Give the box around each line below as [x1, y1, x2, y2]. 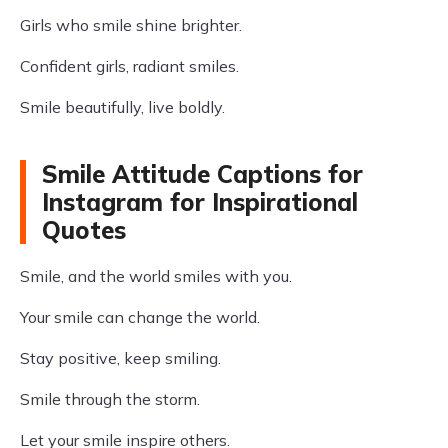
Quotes [42, 215, 126, 245]
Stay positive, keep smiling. [20, 348, 221, 368]
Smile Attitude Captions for [42, 159, 363, 189]
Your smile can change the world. [20, 307, 260, 327]
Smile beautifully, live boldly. [20, 97, 225, 117]
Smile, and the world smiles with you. [20, 266, 292, 286]
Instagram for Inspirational [42, 187, 358, 217]
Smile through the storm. [20, 389, 200, 409]
